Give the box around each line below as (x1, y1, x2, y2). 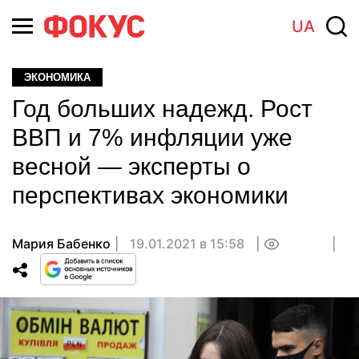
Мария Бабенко (12, 236, 111, 252)
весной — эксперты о (12, 153, 251, 179)
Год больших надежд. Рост (12, 95, 313, 122)
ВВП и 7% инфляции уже (12, 124, 292, 151)
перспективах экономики (12, 182, 288, 208)
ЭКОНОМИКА (24, 71, 91, 83)
